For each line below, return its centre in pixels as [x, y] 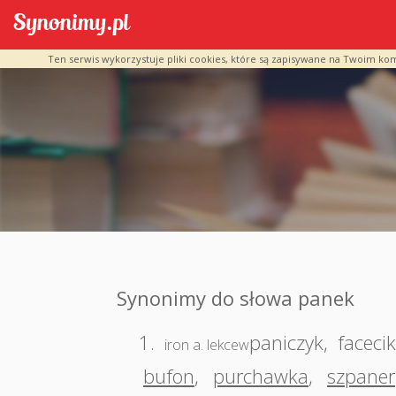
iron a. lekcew [207, 345]
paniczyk [286, 342]
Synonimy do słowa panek [236, 298]
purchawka [261, 376]
